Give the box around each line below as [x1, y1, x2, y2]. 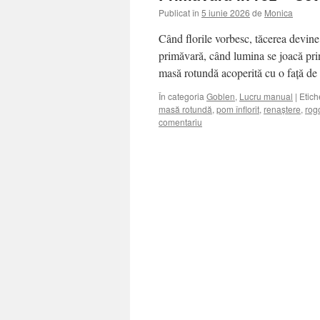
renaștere [264, 103, 301, 115]
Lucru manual [239, 90, 293, 102]
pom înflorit [216, 103, 259, 115]
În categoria [159, 90, 204, 102]
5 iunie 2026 [201, 6, 250, 19]
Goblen [206, 90, 235, 102]
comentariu [159, 116, 202, 128]
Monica [264, 6, 293, 19]
